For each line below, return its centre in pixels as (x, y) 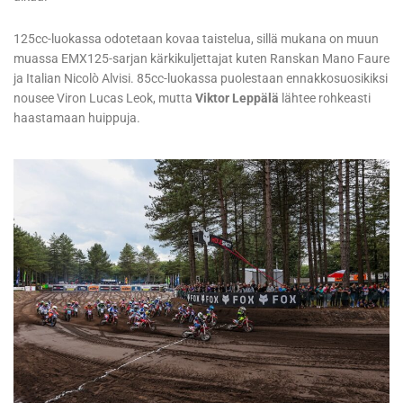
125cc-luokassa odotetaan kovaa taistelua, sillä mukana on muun (196, 39)
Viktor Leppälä (237, 99)
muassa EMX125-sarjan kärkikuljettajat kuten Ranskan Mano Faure (201, 59)
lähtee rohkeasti (325, 99)
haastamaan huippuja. (77, 118)
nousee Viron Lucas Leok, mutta (104, 99)
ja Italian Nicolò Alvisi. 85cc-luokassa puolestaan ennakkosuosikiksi (201, 79)
